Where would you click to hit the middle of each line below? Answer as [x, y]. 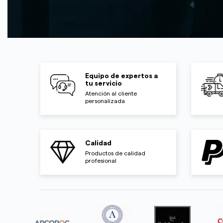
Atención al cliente [111, 93]
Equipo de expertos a [121, 76]
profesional [101, 161]
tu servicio [103, 83]
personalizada [105, 101]
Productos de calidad [115, 153]
